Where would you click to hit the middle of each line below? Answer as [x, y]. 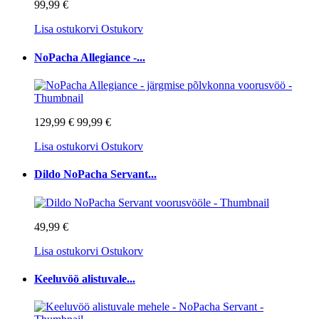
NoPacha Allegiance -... [90, 57]
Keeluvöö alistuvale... [85, 278]
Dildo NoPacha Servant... [95, 174]
